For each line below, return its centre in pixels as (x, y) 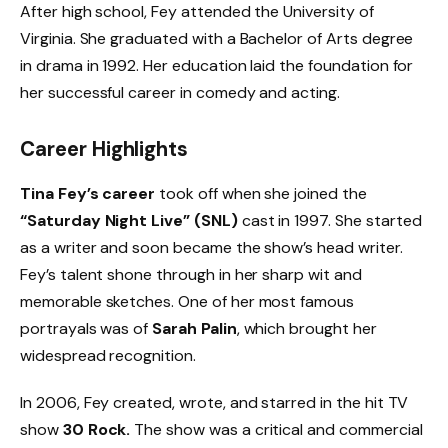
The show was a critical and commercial (276, 430)
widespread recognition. (108, 355)
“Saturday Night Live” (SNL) (129, 220)
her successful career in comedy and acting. (180, 93)
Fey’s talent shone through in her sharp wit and (191, 274)
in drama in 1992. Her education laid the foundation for (217, 66)
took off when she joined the (261, 193)
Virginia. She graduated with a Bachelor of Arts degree (217, 39)
